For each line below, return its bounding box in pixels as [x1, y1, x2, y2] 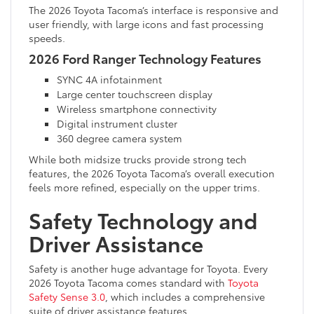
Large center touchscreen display [57, 86, 212, 101]
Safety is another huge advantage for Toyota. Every [29, 261, 268, 275]
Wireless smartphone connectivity [57, 101, 217, 116]
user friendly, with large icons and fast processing [29, 16, 264, 31]
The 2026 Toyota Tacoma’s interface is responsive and [29, 2, 278, 17]
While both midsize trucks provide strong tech [29, 151, 247, 166]
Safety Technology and [29, 204, 257, 235]
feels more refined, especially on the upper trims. [29, 179, 260, 194]
